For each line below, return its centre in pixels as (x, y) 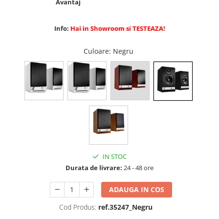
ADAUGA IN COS (137, 190)
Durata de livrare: (94, 168)
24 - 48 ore (138, 168)
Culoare (96, 51)
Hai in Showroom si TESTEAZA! (118, 28)
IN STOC (114, 157)
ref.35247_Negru (125, 207)
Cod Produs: (78, 207)
